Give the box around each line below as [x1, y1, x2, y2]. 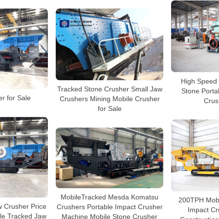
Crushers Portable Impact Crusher [56, 202, 163, 211]
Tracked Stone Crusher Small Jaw [57, 85, 162, 93]
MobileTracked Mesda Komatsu [61, 193, 158, 201]
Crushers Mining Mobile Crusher [59, 94, 160, 103]
